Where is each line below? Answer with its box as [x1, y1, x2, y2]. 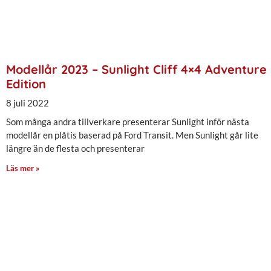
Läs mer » [6, 163, 39, 173]
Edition [6, 76, 46, 91]
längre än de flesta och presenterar [6, 142, 145, 154]
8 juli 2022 [6, 97, 49, 108]
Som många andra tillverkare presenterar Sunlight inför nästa [6, 116, 249, 127]
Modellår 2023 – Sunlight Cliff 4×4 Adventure [6, 61, 267, 77]
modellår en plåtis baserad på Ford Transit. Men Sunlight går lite [6, 129, 258, 140]
